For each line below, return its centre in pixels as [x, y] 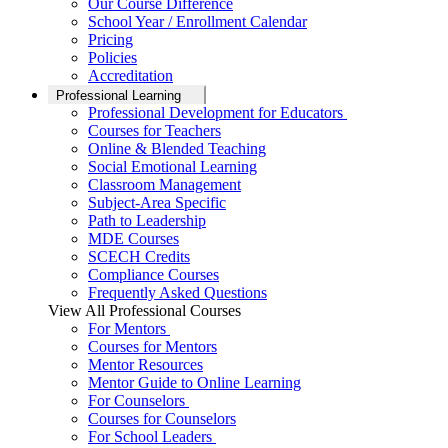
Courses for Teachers [154, 130]
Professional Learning [118, 95]
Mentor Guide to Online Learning [194, 382]
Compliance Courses [153, 274]
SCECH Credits [139, 256]
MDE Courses [133, 238]
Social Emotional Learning [172, 166]
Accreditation [130, 75]
